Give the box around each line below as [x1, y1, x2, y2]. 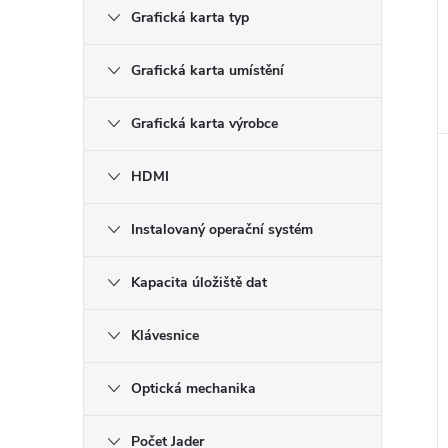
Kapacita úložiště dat [131, 273, 267, 292]
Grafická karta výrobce [131, 114, 278, 133]
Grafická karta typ [131, 8, 249, 27]
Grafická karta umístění [131, 61, 284, 80]
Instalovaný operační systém [131, 220, 313, 239]
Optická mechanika [131, 379, 256, 398]
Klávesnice [131, 326, 199, 345]
